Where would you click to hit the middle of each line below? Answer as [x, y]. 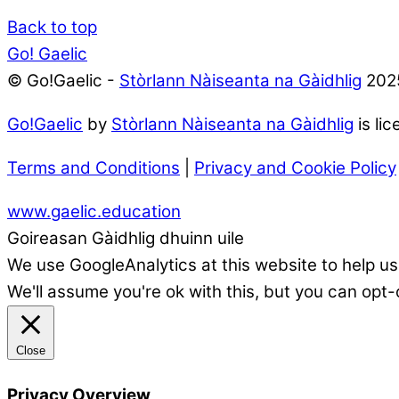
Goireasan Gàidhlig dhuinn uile [126, 238]
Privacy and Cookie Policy [295, 167]
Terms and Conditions [94, 167]
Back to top [52, 28]
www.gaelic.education [94, 211]
